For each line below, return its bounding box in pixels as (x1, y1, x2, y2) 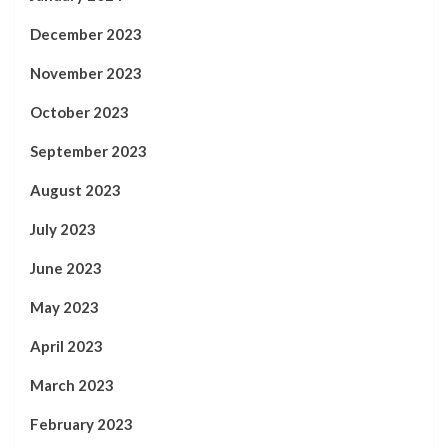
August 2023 (30, 180, 121, 199)
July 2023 (30, 219, 96, 238)
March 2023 (30, 375, 114, 394)
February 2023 (30, 414, 133, 433)
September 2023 (30, 141, 147, 160)
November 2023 (30, 63, 142, 82)
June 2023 (30, 258, 102, 277)
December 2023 (30, 24, 142, 43)
